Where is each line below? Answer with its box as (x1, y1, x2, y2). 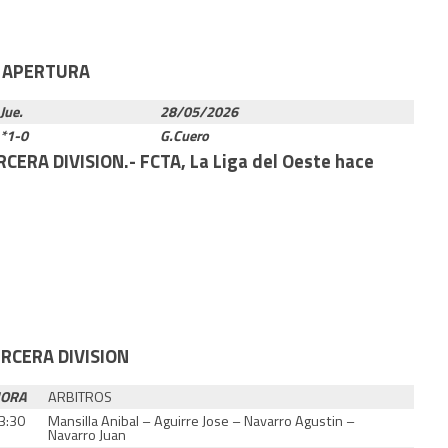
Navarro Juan (48, 423, 127, 446)
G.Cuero (160, 124, 210, 147)
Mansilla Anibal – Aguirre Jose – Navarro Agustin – (48, 409, 356, 432)
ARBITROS (48, 385, 113, 408)
